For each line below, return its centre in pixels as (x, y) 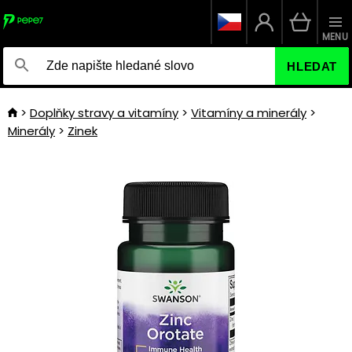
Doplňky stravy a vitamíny (104, 113)
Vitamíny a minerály (249, 113)
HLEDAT (312, 66)
